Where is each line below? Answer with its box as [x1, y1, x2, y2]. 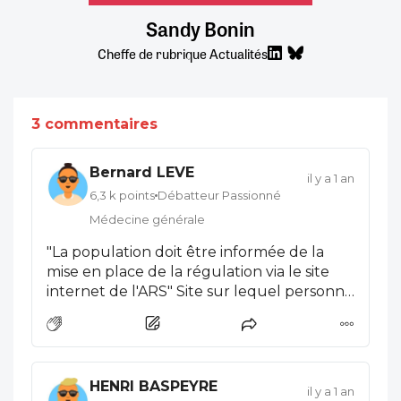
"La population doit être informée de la [47, 243, 324, 260]
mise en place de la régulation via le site [47, 262, 329, 280]
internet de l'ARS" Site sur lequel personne [47, 282, 354, 300]
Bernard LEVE [90, 164, 194, 182]
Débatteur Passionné [158, 188, 281, 203]
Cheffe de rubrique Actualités [98, 44, 268, 64]
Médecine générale [90, 211, 205, 226]
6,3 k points [90, 188, 155, 203]
